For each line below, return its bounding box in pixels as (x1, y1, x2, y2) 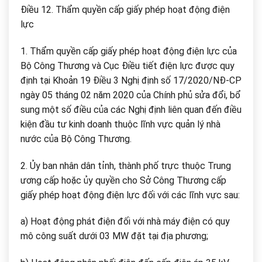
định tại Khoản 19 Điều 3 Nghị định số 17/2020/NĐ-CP (20, 74, 242, 86)
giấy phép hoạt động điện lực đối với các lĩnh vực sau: (20, 189, 240, 201)
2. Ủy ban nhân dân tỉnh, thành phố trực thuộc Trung (20, 160, 231, 171)
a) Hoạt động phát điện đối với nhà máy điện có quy (20, 216, 230, 227)
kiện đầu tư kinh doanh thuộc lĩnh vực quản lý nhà (20, 118, 220, 130)
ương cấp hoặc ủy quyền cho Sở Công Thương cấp (20, 174, 226, 186)
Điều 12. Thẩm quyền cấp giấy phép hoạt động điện (20, 4, 230, 16)
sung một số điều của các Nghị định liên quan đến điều (20, 104, 242, 115)
